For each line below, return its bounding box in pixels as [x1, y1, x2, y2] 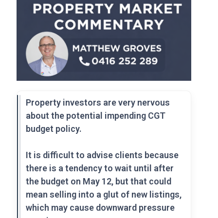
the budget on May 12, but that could [26, 176, 172, 186]
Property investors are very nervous [26, 97, 170, 108]
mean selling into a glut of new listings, [26, 189, 182, 200]
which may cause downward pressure [26, 202, 175, 213]
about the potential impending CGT [26, 110, 166, 121]
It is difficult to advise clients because [26, 149, 179, 160]
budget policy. [26, 123, 82, 134]
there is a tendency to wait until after [26, 163, 174, 173]
